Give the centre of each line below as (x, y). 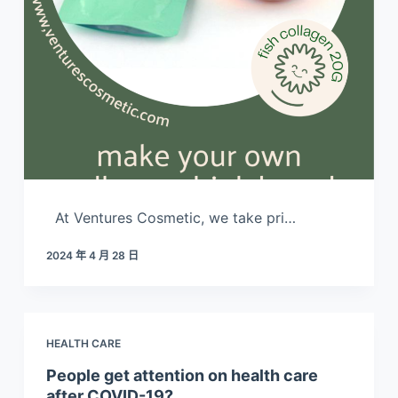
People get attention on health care (182, 375)
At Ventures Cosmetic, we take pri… (171, 217)
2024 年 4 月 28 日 (92, 255)
